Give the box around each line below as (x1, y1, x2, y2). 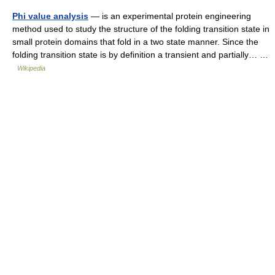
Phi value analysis (12, 10, 88, 21)
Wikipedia (17, 64, 45, 72)
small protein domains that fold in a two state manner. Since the (12, 36, 258, 47)
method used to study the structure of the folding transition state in (12, 23, 269, 34)
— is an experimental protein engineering (88, 10, 251, 21)
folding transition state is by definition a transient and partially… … (12, 49, 268, 60)
